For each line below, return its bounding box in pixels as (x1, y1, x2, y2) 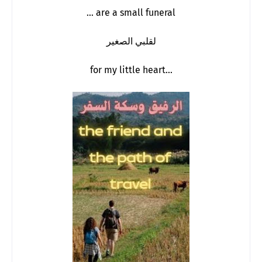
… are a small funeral (87, 6, 175, 18)
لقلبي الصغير (106, 35, 156, 47)
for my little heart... (89, 64, 173, 75)
